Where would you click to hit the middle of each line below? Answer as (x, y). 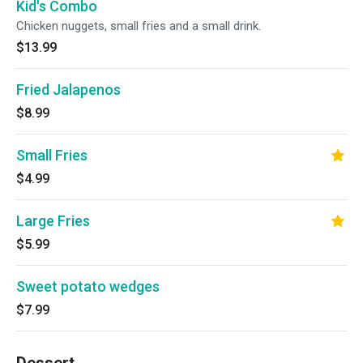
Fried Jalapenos (68, 90)
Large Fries (53, 221)
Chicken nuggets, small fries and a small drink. (139, 26)
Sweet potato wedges (88, 286)
